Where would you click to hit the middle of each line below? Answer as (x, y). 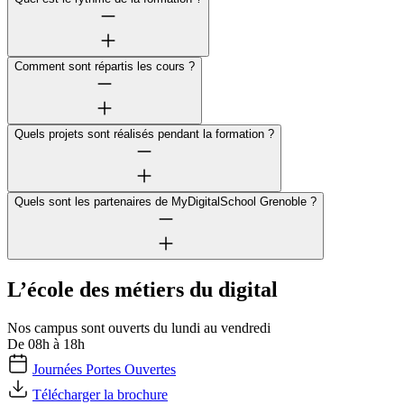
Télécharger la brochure (100, 394)
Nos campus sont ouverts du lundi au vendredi (139, 327)
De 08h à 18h (46, 344)
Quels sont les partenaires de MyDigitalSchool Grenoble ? (165, 201)
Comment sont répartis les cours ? (105, 66)
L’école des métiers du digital (142, 289)
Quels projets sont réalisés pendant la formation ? (144, 133)
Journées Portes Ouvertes (104, 369)
